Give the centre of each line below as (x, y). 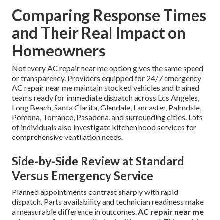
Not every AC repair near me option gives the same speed (108, 68)
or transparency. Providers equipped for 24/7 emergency (107, 78)
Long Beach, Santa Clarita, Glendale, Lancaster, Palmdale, (107, 108)
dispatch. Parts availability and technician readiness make (108, 202)
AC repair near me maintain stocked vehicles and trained (106, 88)
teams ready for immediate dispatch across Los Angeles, (106, 98)
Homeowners (59, 51)
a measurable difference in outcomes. (75, 212)
